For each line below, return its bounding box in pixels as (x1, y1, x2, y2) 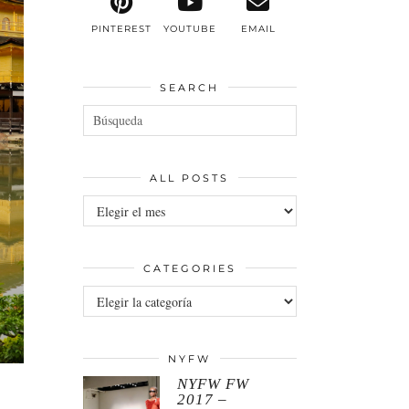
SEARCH (160, 80, 220, 94)
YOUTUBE (163, 22, 216, 35)
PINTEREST (90, 22, 152, 35)
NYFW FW (177, 374, 250, 393)
